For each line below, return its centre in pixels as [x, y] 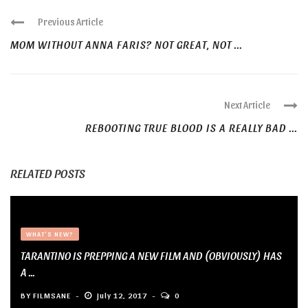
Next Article [247, 105]
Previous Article [70, 22]
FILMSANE [52, 295]
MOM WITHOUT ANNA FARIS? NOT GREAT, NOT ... [126, 44]
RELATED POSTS [48, 173]
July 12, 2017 [122, 295]
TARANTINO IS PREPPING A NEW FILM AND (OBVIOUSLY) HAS [151, 255]
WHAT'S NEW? [50, 234]
